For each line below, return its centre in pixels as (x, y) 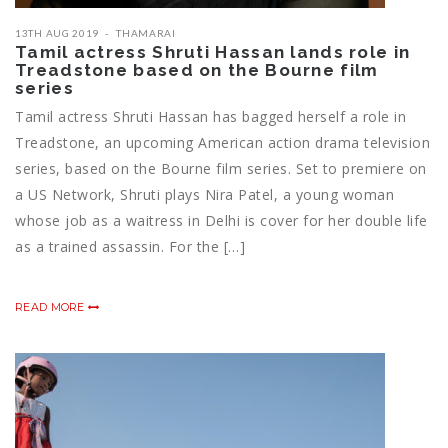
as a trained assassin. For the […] (130, 247)
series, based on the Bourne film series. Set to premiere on (221, 169)
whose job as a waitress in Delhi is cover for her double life (221, 221)
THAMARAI (146, 33)
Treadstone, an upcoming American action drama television (222, 143)
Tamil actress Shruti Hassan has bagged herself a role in (210, 117)
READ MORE (51, 307)
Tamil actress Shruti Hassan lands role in (213, 52)
